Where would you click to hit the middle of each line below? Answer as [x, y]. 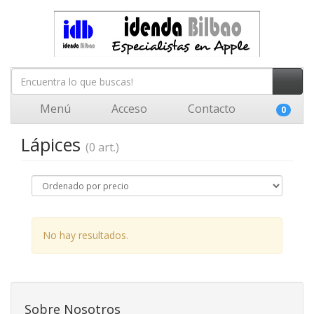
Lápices [53, 144]
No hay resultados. [86, 235]
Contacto [210, 109]
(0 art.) [102, 147]
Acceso [128, 109]
